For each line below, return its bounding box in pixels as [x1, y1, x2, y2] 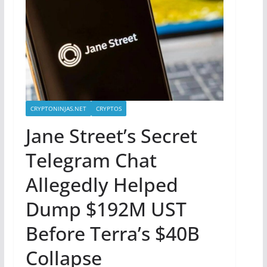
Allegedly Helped [25, 172, 178, 198]
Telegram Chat [25, 147, 157, 173]
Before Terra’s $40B [25, 221, 200, 247]
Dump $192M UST [25, 196, 187, 222]
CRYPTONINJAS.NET [30, 104, 86, 113]
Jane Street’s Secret [25, 123, 197, 149]
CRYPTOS [95, 104, 122, 113]
